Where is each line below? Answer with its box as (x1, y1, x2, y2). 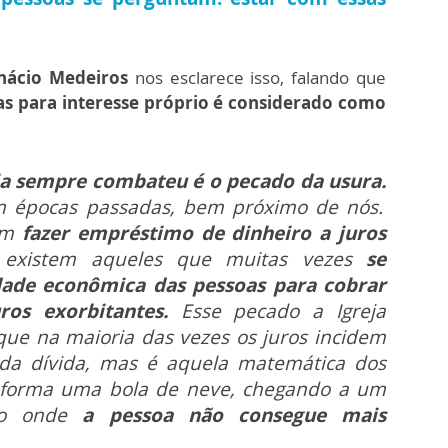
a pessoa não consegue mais (82, 402, 387, 429)
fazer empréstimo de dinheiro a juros (22, 220, 387, 247)
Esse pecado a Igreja (167, 298, 387, 325)
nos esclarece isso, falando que (128, 66, 387, 90)
